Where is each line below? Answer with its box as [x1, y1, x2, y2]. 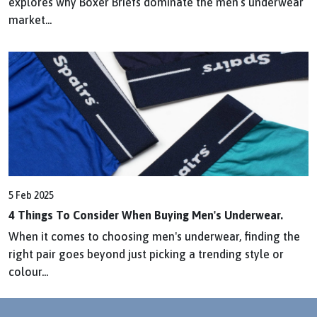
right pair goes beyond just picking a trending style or [8, 248, 284, 261]
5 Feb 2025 [8, 190, 54, 202]
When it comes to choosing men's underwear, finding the [8, 230, 300, 243]
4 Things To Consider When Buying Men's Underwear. [8, 209, 283, 222]
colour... [8, 265, 48, 279]
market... [8, 13, 52, 27]
